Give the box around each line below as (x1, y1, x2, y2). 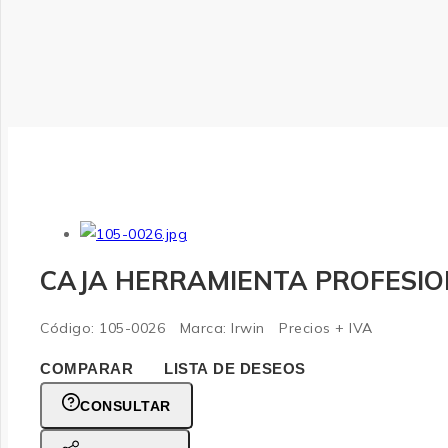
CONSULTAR (80, 397, 171, 414)
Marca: (179, 318, 227, 337)
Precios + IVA (264, 318, 387, 337)
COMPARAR (40, 359, 133, 377)
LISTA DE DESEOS (164, 359, 306, 377)
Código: (40, 318, 95, 337)
